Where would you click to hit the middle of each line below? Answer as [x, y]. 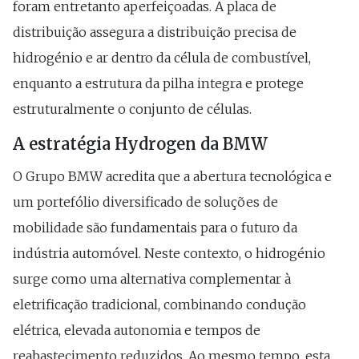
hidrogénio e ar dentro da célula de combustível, [162, 57]
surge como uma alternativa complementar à [152, 278]
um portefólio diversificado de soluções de [145, 202]
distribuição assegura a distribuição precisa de [155, 32]
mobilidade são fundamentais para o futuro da [155, 227]
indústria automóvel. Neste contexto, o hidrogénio [169, 253]
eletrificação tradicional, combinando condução [159, 304]
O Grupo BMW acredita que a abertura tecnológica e [172, 176]
